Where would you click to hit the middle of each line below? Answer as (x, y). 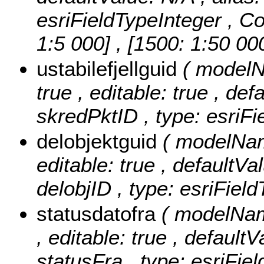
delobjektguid (100, 141)
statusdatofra (99, 214)
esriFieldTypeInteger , (138, 20)
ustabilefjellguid (110, 69)
